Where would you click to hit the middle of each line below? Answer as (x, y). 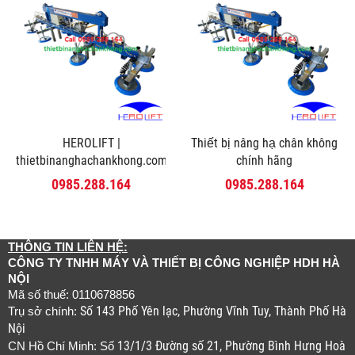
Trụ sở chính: (44, 312)
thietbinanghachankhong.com (92, 161)
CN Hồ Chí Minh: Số (63, 347)
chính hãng (264, 161)
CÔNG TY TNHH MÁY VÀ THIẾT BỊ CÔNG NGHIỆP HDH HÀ (174, 263)
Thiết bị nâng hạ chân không (264, 143)
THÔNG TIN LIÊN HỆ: (68, 248)
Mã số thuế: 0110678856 (71, 295)
